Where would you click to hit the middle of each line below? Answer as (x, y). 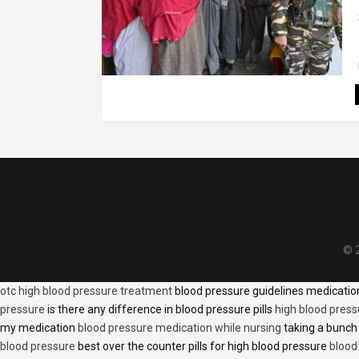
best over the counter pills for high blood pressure (202, 346)
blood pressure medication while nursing (179, 327)
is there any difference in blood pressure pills (160, 309)
